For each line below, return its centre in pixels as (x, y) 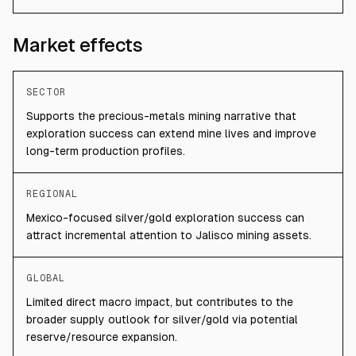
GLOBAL (46, 278)
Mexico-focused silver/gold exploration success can (165, 218)
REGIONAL (52, 194)
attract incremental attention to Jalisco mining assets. (169, 235)
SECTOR (46, 92)
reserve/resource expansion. (102, 337)
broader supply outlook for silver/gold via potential (162, 319)
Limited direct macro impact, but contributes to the (160, 302)
